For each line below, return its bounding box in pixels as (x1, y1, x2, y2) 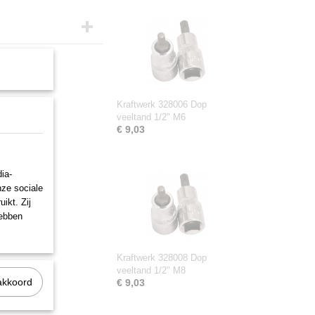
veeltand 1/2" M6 (117, 112, 186, 122)
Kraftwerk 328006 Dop (117, 99, 207, 110)
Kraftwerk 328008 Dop (117, 252, 207, 263)
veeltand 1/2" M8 (117, 265, 186, 276)
